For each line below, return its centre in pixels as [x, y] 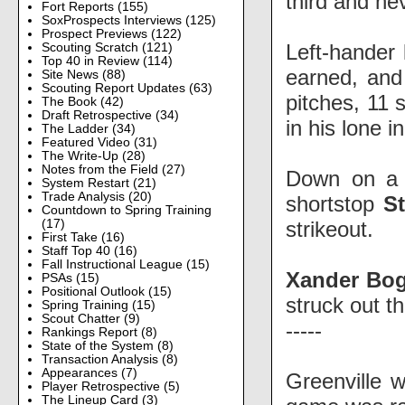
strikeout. [330, 229]
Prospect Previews [96, 33]
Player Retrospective [102, 386]
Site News [71, 74]
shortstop [335, 203]
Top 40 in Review [92, 61]
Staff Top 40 [77, 250]
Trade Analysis [85, 196]
